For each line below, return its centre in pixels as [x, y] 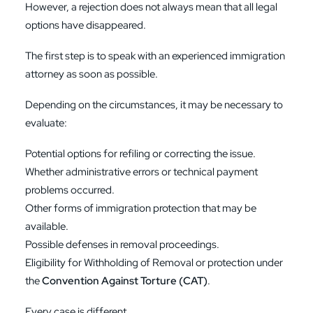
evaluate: [46, 123]
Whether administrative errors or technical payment [141, 172]
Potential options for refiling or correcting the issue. [140, 154]
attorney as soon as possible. [92, 74]
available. [47, 226]
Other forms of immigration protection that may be [141, 208]
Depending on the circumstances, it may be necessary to [154, 105]
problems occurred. [70, 190]
